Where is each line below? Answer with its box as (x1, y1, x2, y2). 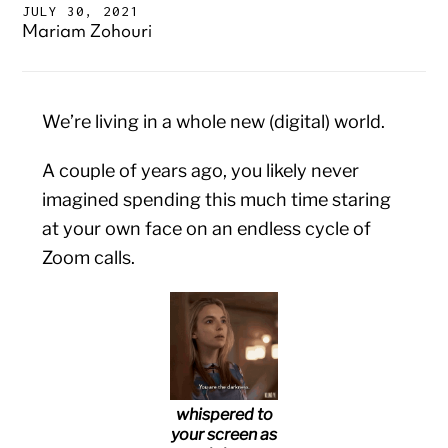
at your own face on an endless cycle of (42, 218, 372, 239)
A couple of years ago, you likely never (42, 160, 360, 181)
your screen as (171, 425, 277, 444)
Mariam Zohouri (22, 19, 153, 42)
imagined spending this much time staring (42, 189, 392, 210)
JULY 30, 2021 (22, 3, 140, 19)
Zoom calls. (42, 247, 136, 268)
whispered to (175, 405, 273, 424)
